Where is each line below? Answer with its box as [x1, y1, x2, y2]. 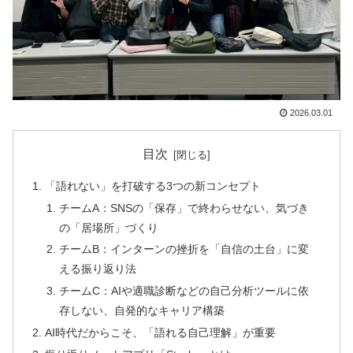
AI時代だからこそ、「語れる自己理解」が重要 [45, 326, 277, 340]
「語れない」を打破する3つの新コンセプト [45, 179, 262, 192]
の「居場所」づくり [58, 221, 158, 234]
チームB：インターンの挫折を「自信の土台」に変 [58, 243, 309, 256]
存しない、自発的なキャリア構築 [58, 304, 225, 318]
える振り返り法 [58, 262, 136, 276]
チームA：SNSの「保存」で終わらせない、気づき [58, 201, 309, 214]
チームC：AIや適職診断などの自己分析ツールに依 [58, 284, 309, 298]
